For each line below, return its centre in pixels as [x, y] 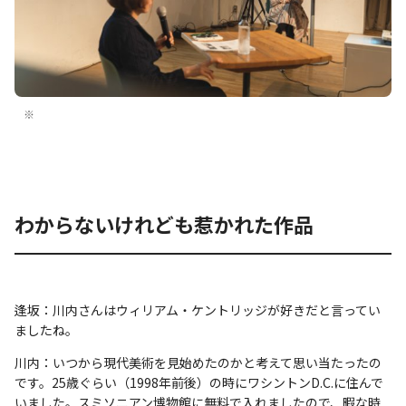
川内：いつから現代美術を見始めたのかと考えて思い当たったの [198, 363]
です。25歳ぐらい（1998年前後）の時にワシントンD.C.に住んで [199, 383]
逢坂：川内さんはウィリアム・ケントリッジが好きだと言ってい [198, 310]
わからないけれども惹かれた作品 [164, 224]
